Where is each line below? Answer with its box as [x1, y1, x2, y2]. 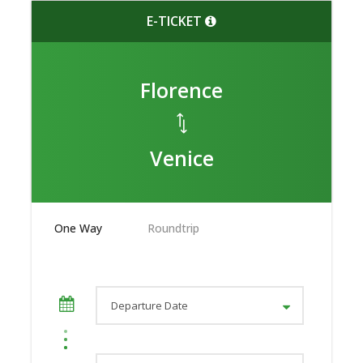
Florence [140, 75, 223, 104]
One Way [54, 220, 102, 236]
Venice [149, 143, 214, 172]
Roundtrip [147, 220, 199, 236]
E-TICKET [147, 11, 205, 30]
